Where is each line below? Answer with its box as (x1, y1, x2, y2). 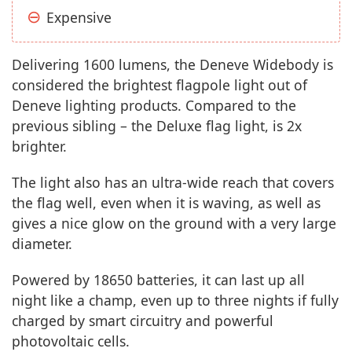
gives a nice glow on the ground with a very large (12, 214, 336, 233)
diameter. (12, 234, 72, 253)
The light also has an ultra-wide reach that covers (12, 173, 334, 192)
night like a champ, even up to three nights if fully (12, 291, 339, 310)
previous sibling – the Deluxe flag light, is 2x (12, 116, 302, 135)
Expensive (46, 8, 112, 27)
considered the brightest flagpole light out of (12, 75, 307, 94)
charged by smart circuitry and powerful (12, 311, 273, 330)
